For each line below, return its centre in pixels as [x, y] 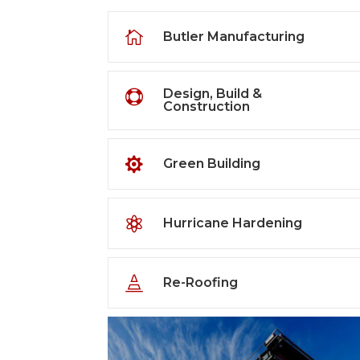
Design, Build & [212, 94]
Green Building [211, 164]
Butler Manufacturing [233, 37]
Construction [206, 106]
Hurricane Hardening [232, 223]
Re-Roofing [200, 282]
